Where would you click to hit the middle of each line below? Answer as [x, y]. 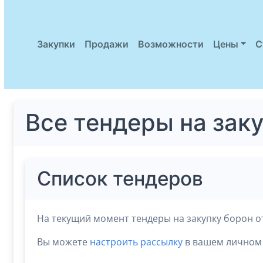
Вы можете [63, 242]
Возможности [171, 44]
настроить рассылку [136, 242]
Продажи [106, 44]
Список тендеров [120, 178]
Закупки [56, 44]
